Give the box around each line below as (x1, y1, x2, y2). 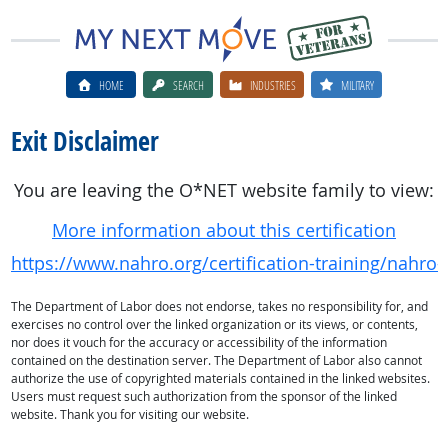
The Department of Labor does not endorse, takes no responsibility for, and (10, 298, 428, 315)
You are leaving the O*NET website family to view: (14, 179, 434, 202)
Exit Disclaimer (10, 123, 159, 159)
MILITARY (341, 76, 375, 93)
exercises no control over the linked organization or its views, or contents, (10, 316, 418, 333)
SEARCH (173, 76, 205, 93)
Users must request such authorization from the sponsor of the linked (10, 388, 397, 405)
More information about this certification (52, 219, 396, 242)
